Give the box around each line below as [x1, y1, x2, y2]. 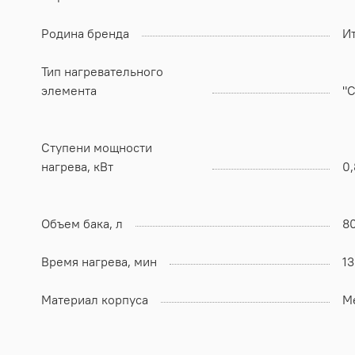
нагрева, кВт [41, 158, 113, 174]
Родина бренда [41, 25, 129, 41]
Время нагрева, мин [41, 253, 157, 269]
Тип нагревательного [41, 63, 163, 79]
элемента [41, 82, 97, 98]
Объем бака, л [41, 215, 123, 231]
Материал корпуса [41, 291, 148, 307]
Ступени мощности [41, 139, 152, 155]
